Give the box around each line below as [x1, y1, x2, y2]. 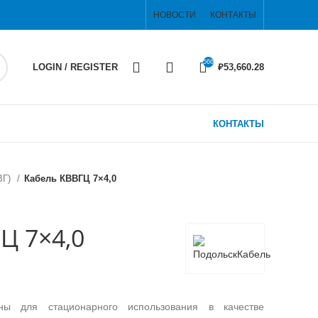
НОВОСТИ [153, 10, 196, 20]
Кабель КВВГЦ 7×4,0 [24, 173, 116, 184]
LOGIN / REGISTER [33, 62, 118, 72]
